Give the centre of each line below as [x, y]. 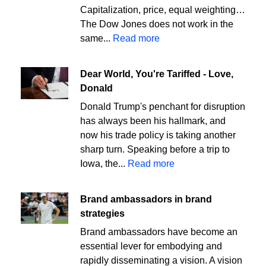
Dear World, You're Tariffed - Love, [157, 74]
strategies [102, 213]
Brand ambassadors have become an [159, 232]
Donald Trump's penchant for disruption [163, 107]
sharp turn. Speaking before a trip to [155, 150]
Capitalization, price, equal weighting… [163, 10]
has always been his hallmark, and [153, 121]
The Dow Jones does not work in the [157, 24]
